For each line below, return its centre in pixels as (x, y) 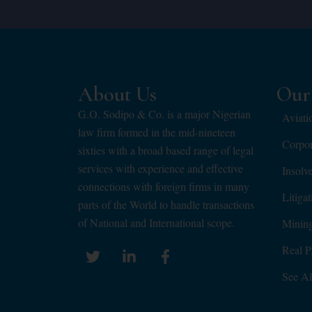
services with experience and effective (161, 169)
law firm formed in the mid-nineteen (157, 132)
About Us (117, 95)
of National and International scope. (156, 223)
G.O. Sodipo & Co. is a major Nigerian (164, 114)
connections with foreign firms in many (164, 187)
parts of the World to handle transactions (166, 205)
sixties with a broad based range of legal (166, 150)
